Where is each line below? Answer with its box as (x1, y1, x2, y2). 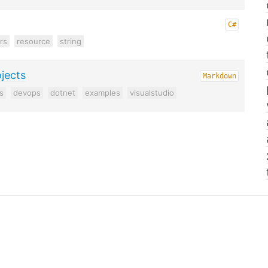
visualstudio (130, 88, 175, 98)
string (60, 36, 82, 46)
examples (85, 88, 121, 98)
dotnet (50, 88, 76, 98)
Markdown (203, 72, 236, 80)
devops (13, 88, 41, 98)
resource (17, 36, 51, 46)
